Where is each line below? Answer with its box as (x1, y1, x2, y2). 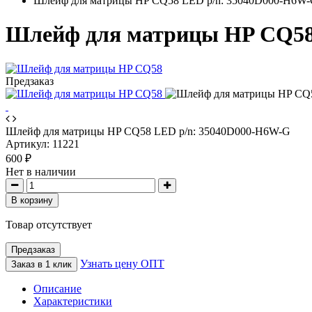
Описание (33, 282, 81, 295)
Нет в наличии (6, 165, 76, 178)
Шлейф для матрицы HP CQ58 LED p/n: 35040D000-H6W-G (6, 125, 290, 137)
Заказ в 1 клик (11, 258, 72, 270)
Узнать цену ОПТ (80, 257, 164, 270)
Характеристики (33, 295, 112, 307)
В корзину (11, 194, 53, 205)
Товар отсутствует (6, 218, 92, 231)
